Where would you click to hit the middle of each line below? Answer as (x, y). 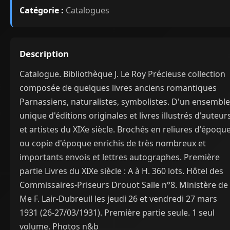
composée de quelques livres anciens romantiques (118, 88)
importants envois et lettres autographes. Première (120, 157)
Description (44, 53)
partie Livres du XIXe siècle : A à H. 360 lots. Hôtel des (121, 171)
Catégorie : (42, 10)
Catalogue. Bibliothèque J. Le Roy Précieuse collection (122, 74)
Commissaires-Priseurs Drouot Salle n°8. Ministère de (124, 185)
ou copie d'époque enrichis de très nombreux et (113, 143)
